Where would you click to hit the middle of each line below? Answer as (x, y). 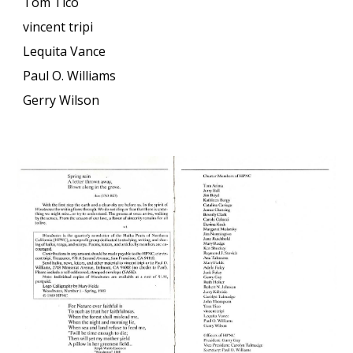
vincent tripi (58, 27)
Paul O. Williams (70, 76)
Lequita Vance (65, 51)
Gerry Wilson (63, 100)
